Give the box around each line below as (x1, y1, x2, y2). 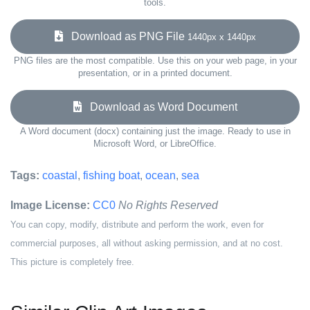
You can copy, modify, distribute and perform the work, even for (10, 219, 264, 230)
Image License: (10, 199, 90, 211)
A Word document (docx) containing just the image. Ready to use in (19, 126, 291, 136)
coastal (42, 170, 77, 181)
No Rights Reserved (118, 199, 218, 211)
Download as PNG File (62, 30, 188, 42)
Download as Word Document (81, 101, 237, 113)
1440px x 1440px (187, 32, 256, 42)
